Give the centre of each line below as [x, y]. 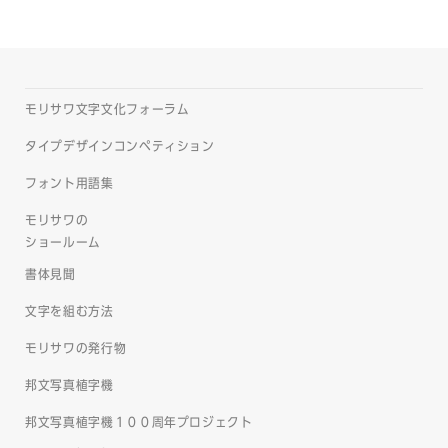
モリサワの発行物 [76, 348]
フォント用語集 [69, 183]
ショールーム [63, 242]
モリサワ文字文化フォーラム [107, 109]
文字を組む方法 [69, 311]
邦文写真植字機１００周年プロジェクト [139, 422]
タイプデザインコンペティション [120, 146]
